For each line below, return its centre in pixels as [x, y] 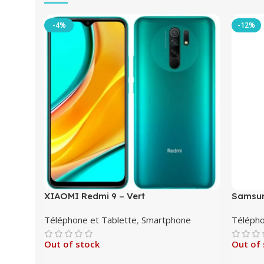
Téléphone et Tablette [90, 220]
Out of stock [72, 244]
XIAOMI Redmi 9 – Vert [95, 196]
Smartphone [166, 220]
